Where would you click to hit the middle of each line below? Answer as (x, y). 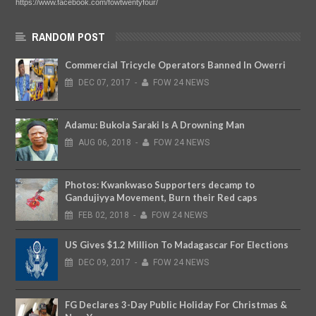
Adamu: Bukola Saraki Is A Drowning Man (155, 125)
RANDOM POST (68, 37)
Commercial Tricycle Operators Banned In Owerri (175, 65)
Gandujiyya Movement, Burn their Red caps (161, 198)
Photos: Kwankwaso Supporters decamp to (160, 185)
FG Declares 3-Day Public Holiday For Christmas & (176, 305)
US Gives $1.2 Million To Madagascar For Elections (177, 245)
